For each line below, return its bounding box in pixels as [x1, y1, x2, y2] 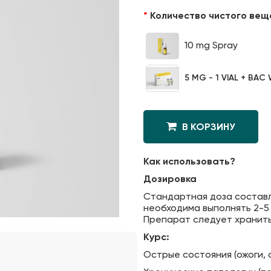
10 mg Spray [181, 39, 238, 51]
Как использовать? [143, 155, 235, 167]
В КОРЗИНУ [179, 120, 235, 132]
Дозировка [143, 172, 197, 184]
